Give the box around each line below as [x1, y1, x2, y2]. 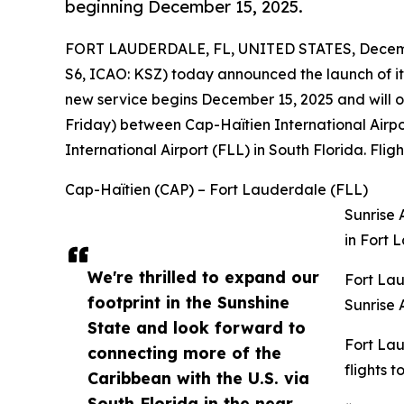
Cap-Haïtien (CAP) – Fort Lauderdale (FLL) [65, 180, 368, 199]
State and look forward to [87, 317, 306, 338]
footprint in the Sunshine [87, 292, 289, 313]
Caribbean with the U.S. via [87, 368, 309, 389]
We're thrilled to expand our [87, 267, 319, 288]
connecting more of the [87, 343, 281, 363]
